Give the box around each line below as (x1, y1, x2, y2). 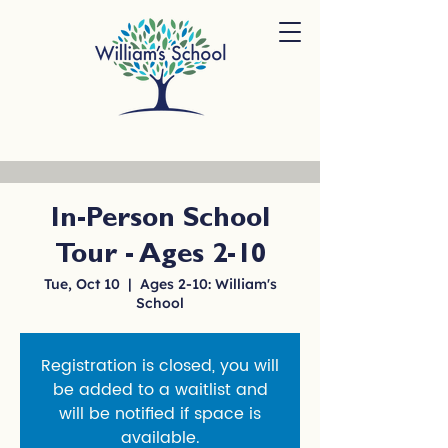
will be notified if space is (59, 401, 261, 427)
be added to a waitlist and (52, 377, 268, 403)
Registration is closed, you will (41, 353, 279, 379)
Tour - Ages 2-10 (54, 243, 266, 271)
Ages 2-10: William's (139, 275, 277, 293)
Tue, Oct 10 (43, 275, 120, 293)
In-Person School (50, 207, 270, 235)
